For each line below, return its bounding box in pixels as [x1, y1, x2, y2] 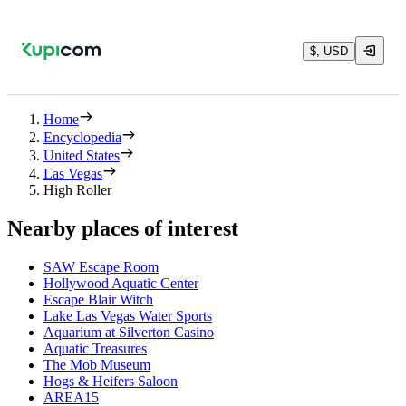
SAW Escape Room [43, 258, 159, 275]
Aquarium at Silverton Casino [43, 324, 214, 340]
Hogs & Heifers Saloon [43, 372, 178, 389]
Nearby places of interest [7, 216, 238, 240]
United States [43, 148, 120, 163]
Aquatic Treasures [43, 340, 147, 356]
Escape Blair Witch [43, 291, 153, 307]
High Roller [43, 182, 111, 198]
